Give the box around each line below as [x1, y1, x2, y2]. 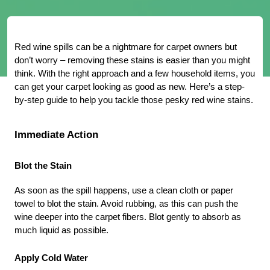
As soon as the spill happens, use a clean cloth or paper [14, 186, 233, 196]
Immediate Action [14, 128, 98, 141]
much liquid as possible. [14, 225, 108, 236]
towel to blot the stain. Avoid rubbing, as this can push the [14, 199, 238, 209]
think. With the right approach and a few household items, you [14, 69, 255, 79]
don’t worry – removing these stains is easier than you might [14, 55, 250, 66]
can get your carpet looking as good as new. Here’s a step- [14, 82, 245, 92]
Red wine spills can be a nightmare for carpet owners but [14, 42, 237, 52]
